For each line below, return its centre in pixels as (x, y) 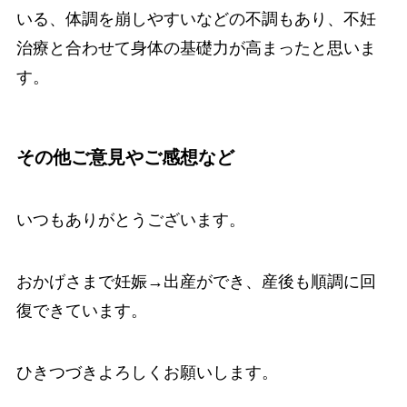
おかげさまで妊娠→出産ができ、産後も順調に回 (196, 282)
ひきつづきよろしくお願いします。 (147, 372)
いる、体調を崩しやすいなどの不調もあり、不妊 (196, 19)
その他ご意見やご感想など (125, 157)
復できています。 (81, 311)
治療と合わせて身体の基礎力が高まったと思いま (196, 48)
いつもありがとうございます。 (130, 220)
